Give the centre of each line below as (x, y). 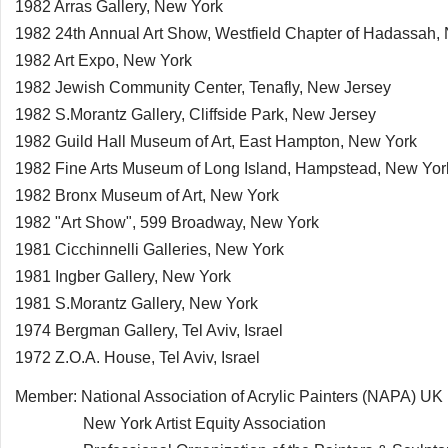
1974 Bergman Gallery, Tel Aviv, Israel (149, 330)
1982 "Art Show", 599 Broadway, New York (167, 222)
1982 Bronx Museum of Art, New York (147, 195)
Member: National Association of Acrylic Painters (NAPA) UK (229, 396)
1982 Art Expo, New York (103, 60)
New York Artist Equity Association (170, 423)
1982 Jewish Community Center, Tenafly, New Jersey (203, 87)
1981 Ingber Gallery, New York (123, 276)
